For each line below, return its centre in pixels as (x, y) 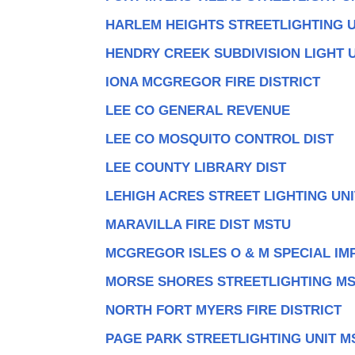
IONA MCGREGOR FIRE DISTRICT (212, 82)
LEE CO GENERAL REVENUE (197, 110)
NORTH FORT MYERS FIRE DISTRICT (223, 310)
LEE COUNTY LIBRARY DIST (195, 167)
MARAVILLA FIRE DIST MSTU (198, 224)
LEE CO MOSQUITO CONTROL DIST (219, 139)
